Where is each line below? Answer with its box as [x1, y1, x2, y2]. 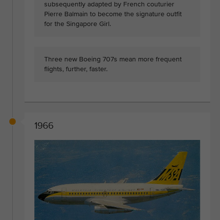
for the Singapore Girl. [44, 20, 111, 28]
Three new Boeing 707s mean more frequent [44, 55, 182, 64]
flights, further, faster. [44, 65, 108, 74]
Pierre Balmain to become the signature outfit [44, 10, 182, 19]
